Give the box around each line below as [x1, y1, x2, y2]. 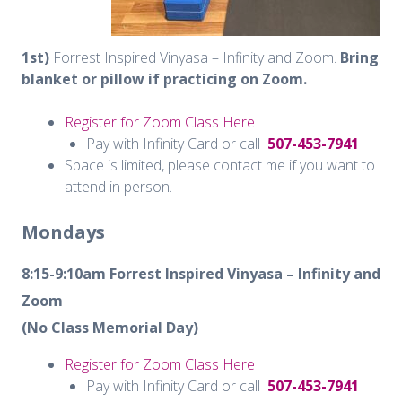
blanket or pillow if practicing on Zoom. [22, 68, 307, 89]
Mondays [22, 219, 105, 244]
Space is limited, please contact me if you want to [65, 154, 375, 175]
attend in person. [65, 176, 172, 197]
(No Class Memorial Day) [22, 317, 198, 337]
